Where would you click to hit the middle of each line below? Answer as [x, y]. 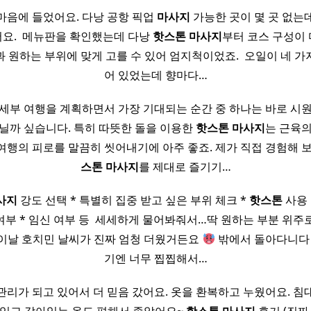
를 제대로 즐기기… [185, 167]
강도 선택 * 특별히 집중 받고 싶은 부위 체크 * [133, 200]
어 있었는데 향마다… [155, 75]
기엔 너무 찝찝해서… [155, 258]
